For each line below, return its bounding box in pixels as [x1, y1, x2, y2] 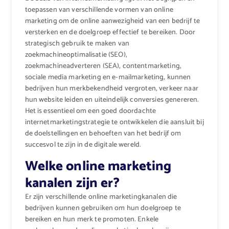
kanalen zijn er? [25, 172, 120, 194]
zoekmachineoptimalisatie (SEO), [25, 49, 127, 61]
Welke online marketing [25, 155, 172, 177]
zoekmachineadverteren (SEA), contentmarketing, [25, 60, 181, 72]
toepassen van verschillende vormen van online [25, 4, 173, 16]
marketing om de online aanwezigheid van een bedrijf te [25, 15, 200, 27]
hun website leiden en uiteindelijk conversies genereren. [25, 94, 199, 106]
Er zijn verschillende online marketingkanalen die [25, 191, 177, 203]
